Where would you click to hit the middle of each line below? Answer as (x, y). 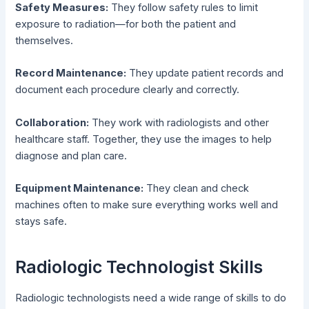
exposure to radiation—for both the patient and (126, 24)
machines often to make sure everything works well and (147, 205)
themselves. (44, 41)
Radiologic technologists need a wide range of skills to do (151, 298)
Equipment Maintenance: (80, 189)
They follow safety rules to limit (183, 8)
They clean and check (197, 189)
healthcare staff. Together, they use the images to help (144, 139)
